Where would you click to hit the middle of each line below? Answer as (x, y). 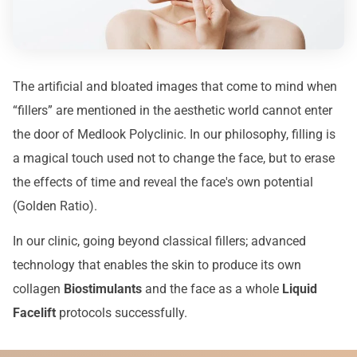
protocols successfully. (122, 313)
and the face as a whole (212, 289)
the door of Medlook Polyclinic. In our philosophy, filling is (174, 134)
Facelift (34, 313)
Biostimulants (103, 289)
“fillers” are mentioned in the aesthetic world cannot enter (173, 110)
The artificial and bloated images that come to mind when (175, 86)
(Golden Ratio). (55, 206)
